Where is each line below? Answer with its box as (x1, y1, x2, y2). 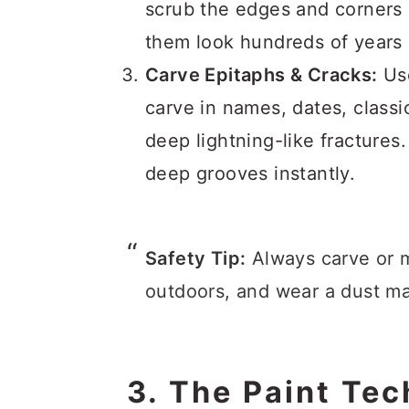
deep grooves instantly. (145, 163, 356, 184)
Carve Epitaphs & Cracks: (145, 64, 378, 86)
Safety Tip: (145, 247, 246, 269)
